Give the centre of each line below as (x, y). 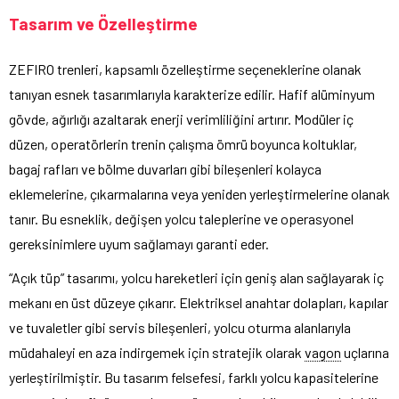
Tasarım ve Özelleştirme (103, 24)
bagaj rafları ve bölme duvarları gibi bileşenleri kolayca (165, 169)
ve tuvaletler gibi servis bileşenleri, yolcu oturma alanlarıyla (180, 328)
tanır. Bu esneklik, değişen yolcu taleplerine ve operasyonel (181, 219)
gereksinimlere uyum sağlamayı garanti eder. (139, 244)
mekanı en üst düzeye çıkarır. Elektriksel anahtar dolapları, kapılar (199, 303)
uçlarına (365, 353)
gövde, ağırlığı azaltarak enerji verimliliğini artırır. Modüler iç (181, 119)
